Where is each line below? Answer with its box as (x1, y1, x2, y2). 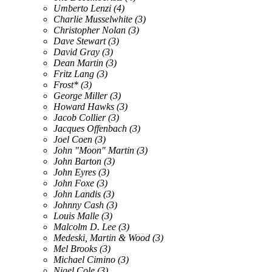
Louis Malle (53, 210, 99, 221)
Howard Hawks (53, 101, 114, 112)
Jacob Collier (53, 112, 108, 123)
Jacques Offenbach (53, 123, 129, 134)
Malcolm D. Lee (53, 221, 116, 232)
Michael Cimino (53, 254, 115, 265)
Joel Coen (53, 134, 92, 144)
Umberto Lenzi (53, 2, 111, 13)
